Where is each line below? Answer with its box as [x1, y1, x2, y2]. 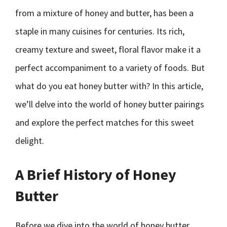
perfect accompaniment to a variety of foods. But [15, 62, 205, 73]
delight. [15, 135, 44, 146]
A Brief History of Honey [15, 165, 176, 184]
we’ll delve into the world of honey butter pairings [15, 98, 204, 110]
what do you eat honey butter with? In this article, [15, 80, 203, 92]
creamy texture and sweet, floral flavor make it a [15, 44, 201, 55]
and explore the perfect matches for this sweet [15, 117, 194, 128]
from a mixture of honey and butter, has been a [15, 7, 194, 19]
